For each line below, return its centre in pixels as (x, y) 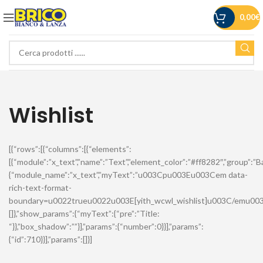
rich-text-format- (40, 188)
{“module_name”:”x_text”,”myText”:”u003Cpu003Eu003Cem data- (128, 175)
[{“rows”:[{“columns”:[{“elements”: (70, 149)
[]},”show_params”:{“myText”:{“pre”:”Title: (84, 213)
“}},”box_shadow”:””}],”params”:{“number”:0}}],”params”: (106, 226)
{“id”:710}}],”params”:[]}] (50, 239)
